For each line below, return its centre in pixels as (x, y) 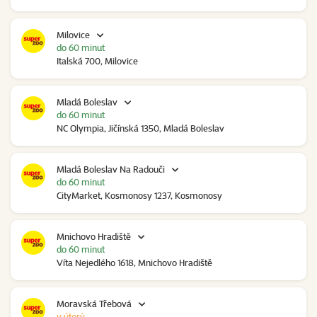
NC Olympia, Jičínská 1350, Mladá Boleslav (140, 128)
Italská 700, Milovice (97, 61)
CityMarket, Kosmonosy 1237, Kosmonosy (139, 196)
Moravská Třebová (94, 304)
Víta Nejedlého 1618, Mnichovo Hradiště (134, 263)
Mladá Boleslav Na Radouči (111, 169)
